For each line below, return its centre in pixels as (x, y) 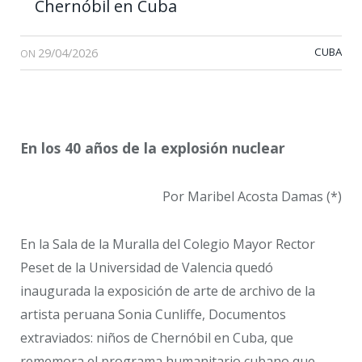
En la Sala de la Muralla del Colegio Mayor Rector (168, 244)
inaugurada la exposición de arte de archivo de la (168, 290)
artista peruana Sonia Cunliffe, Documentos (153, 314)
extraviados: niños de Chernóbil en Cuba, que (157, 337)
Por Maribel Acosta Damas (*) (252, 196)
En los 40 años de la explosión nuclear (153, 148)
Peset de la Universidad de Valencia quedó (147, 267)
